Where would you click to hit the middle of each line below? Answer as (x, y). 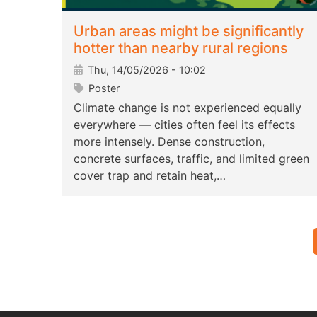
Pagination (114, 237)
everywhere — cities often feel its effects (184, 125)
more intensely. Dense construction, (169, 142)
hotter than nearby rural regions (181, 48)
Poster (103, 88)
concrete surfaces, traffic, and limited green (191, 159)
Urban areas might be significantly (189, 31)
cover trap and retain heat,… (150, 176)
